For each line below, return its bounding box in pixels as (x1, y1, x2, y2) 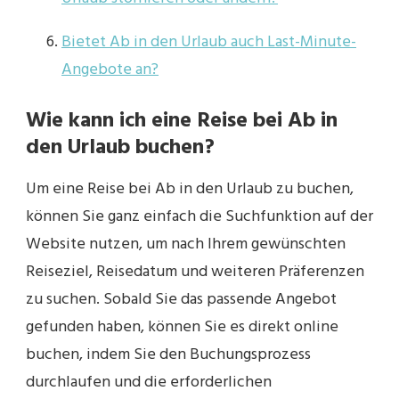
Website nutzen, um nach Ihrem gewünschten (26, 231, 346, 257)
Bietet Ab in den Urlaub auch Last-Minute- (61, 29, 356, 56)
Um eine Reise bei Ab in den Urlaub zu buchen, (26, 175, 354, 202)
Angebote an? (61, 57, 159, 84)
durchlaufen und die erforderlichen (26, 369, 272, 395)
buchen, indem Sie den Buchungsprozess (26, 341, 311, 368)
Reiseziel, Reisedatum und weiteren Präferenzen (26, 258, 364, 285)
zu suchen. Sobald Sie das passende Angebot (26, 286, 337, 313)
